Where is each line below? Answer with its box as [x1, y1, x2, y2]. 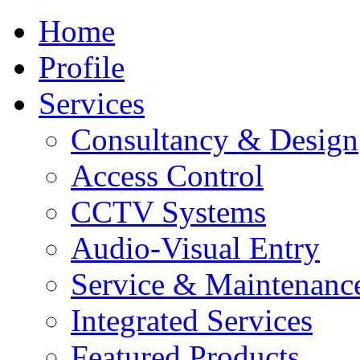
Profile [39, 50, 125, 84]
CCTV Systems [71, 194, 266, 229]
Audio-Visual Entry [71, 231, 320, 265]
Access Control [71, 158, 264, 193]
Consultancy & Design [71, 122, 358, 157]
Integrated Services [71, 303, 313, 337]
